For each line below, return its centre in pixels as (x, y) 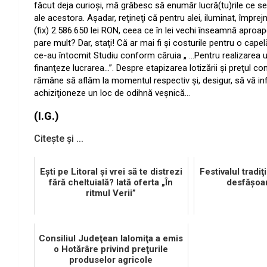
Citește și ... (59, 139)
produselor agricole (111, 260)
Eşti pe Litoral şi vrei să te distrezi (111, 172)
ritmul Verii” (111, 193)
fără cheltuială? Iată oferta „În (111, 183)
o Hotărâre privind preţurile (111, 249)
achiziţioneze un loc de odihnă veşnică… (112, 93)
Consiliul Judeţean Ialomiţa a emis (111, 239)
